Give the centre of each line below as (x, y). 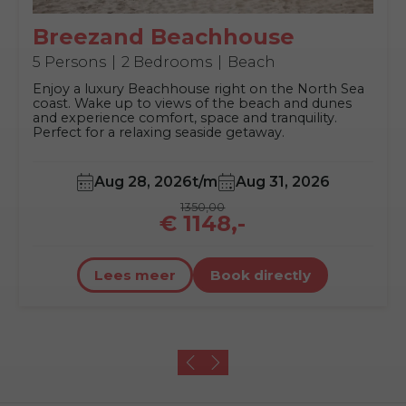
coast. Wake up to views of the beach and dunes (192, 104)
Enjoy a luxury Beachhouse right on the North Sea (198, 89)
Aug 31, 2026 (282, 182)
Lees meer (135, 275)
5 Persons (69, 63)
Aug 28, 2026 (143, 182)
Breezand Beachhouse (163, 37)
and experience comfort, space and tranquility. (184, 118)
